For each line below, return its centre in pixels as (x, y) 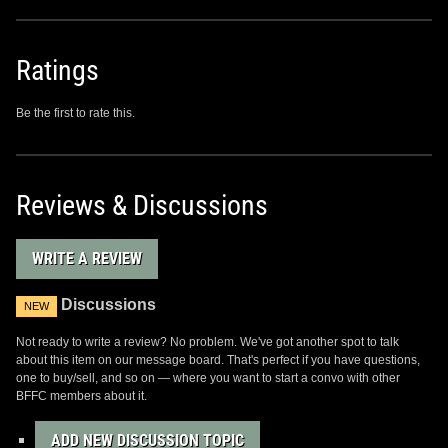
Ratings (57, 70)
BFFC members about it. (81, 395)
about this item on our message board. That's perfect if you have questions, (218, 359)
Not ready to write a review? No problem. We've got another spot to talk (207, 341)
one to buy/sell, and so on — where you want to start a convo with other (208, 377)
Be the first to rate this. (75, 112)
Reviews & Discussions (142, 205)
